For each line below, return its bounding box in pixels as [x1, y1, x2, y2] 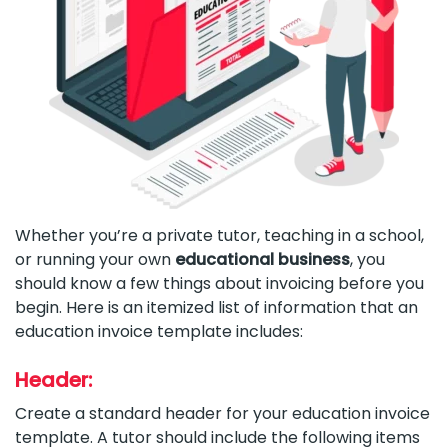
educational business [171, 247, 350, 271]
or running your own [15, 247, 171, 271]
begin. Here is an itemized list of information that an [15, 295, 418, 319]
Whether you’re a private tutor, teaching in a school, [15, 223, 424, 247]
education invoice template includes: [15, 319, 303, 343]
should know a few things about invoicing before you [15, 271, 424, 295]
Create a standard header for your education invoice [15, 401, 430, 425]
